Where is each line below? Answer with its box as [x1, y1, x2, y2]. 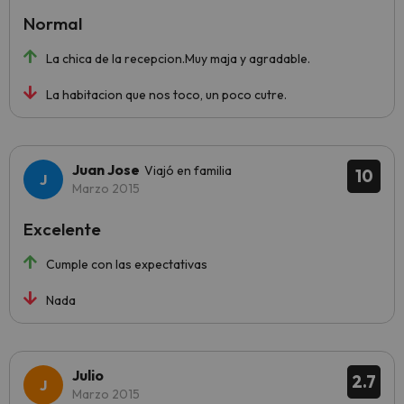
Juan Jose [72, 161, 140, 179]
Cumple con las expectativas [46, 256, 207, 273]
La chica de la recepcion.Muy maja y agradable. [46, 50, 310, 68]
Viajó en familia [144, 162, 232, 179]
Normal [23, 13, 82, 35]
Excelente [23, 218, 101, 241]
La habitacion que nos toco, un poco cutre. [46, 87, 287, 104]
